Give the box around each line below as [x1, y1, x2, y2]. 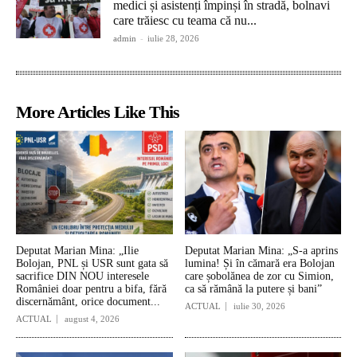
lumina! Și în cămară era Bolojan [184, 257, 335, 269]
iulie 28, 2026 [147, 33, 200, 43]
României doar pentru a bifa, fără [16, 282, 167, 295]
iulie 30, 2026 [233, 300, 285, 311]
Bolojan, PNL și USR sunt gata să [16, 257, 168, 269]
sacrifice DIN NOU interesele [16, 269, 149, 282]
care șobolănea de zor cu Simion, [184, 269, 334, 282]
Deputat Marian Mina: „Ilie [16, 244, 139, 257]
